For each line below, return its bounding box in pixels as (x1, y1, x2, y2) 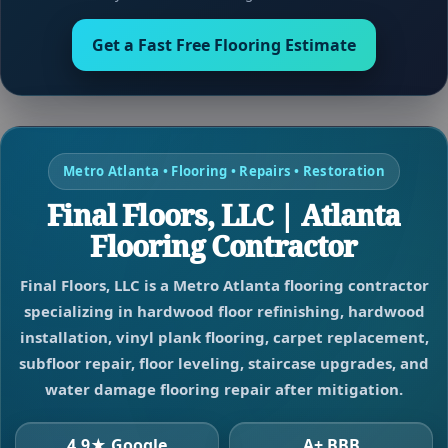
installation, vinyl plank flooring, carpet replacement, (19, 327, 429, 348)
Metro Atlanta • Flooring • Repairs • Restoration (63, 162, 385, 181)
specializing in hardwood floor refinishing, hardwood (23, 301, 425, 322)
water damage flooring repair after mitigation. (45, 379, 403, 400)
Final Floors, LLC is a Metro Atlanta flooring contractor (19, 275, 429, 296)
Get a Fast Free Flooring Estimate (92, 34, 356, 57)
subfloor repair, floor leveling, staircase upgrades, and (19, 353, 429, 374)
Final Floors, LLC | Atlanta (47, 196, 401, 235)
